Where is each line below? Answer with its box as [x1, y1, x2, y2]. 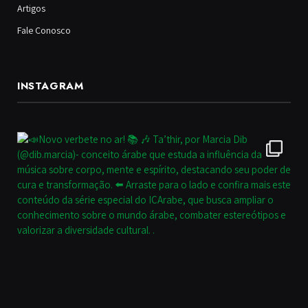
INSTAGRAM [17, 78, 84, 94]
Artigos [17, 2, 45, 15]
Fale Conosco [17, 24, 71, 37]
